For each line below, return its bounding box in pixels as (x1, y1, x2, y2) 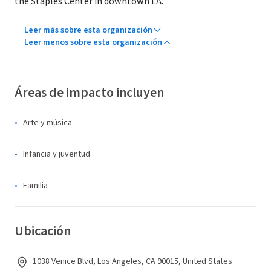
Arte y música (23, 117, 72, 129)
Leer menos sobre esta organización (24, 36, 162, 48)
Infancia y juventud (23, 148, 90, 160)
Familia (23, 180, 48, 192)
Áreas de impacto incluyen (15, 83, 164, 102)
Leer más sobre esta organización (24, 24, 152, 36)
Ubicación (15, 221, 71, 241)
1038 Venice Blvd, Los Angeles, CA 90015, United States (33, 255, 232, 267)
